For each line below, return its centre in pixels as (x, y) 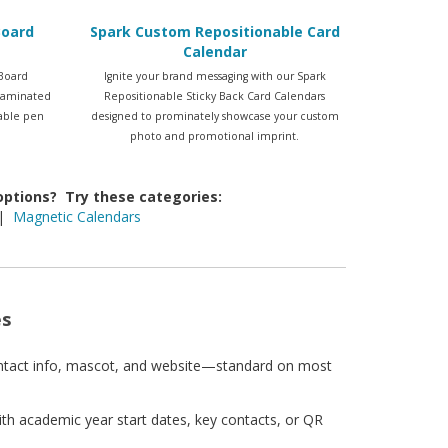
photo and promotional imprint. (215, 135)
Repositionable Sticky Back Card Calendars (215, 95)
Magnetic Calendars (76, 217)
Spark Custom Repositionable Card (214, 32)
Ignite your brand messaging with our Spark (214, 75)
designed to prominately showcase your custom (214, 115)
